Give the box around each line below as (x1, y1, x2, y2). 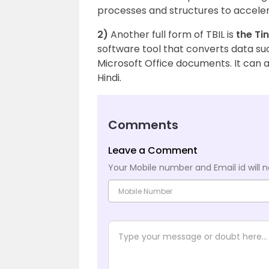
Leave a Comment (108, 144, 198, 157)
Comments (108, 116, 178, 133)
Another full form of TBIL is (108, 28, 234, 41)
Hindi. (97, 71, 121, 85)
